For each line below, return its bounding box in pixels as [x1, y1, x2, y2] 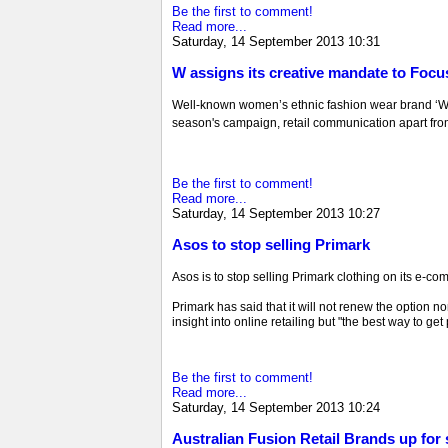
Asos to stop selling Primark [172, 236, 370, 254]
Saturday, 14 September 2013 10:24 [172, 399, 380, 415]
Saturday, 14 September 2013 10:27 [172, 206, 380, 222]
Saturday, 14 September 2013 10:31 [172, 33, 380, 49]
